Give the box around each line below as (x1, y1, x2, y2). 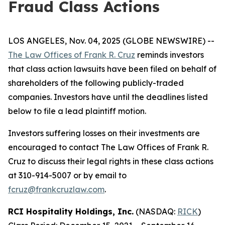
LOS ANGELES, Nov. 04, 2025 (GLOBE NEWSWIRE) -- (8, 36, 214, 46)
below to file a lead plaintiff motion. (8, 106, 146, 116)
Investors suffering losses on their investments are (8, 128, 200, 138)
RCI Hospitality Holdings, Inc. (8, 206, 134, 216)
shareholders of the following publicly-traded (8, 78, 184, 88)
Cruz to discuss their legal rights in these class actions (8, 156, 213, 166)
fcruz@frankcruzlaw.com (8, 184, 104, 194)
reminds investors (135, 50, 204, 60)
